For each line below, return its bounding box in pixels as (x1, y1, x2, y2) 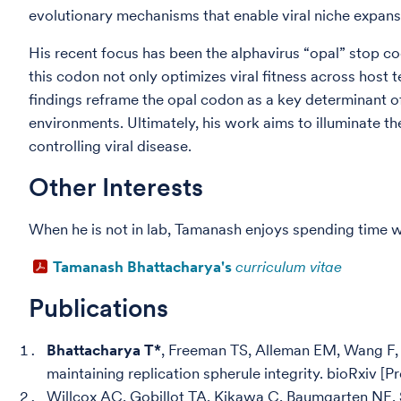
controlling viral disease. (29, 137, 192, 155)
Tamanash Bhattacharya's (53, 258, 235, 276)
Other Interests (29, 172, 203, 202)
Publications (29, 293, 168, 323)
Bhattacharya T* (47, 341, 161, 359)
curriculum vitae (235, 258, 342, 276)
